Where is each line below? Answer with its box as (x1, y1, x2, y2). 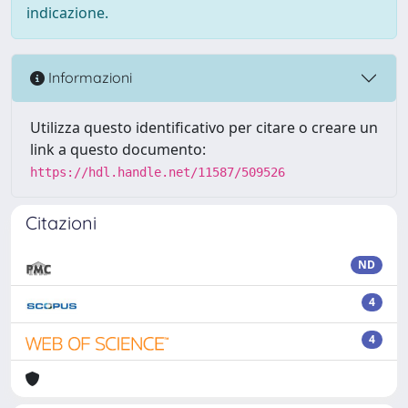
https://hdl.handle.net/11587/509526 (30, 164, 285, 179)
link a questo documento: (30, 138, 206, 159)
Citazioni (25, 210, 97, 234)
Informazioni (45, 68, 132, 87)
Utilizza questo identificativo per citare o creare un (30, 117, 378, 138)
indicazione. (26, 2, 108, 23)
